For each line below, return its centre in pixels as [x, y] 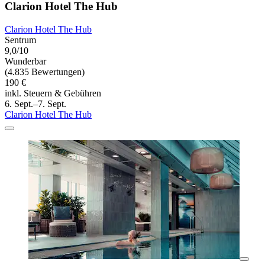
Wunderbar [25, 62]
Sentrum [20, 40]
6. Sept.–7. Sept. [35, 104]
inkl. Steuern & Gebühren [53, 93]
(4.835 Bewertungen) [45, 72]
